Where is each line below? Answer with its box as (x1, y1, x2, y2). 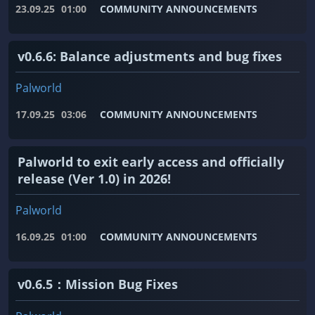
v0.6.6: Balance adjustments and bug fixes (18, 48, 282, 65)
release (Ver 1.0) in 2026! (18, 170, 171, 188)
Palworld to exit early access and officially (18, 153, 284, 171)
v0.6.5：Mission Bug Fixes (18, 276, 178, 293)
